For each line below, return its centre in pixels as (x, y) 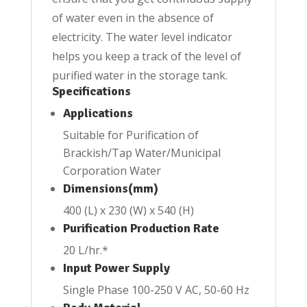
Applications (98, 113)
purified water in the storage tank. (139, 76)
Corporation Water (112, 171)
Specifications (91, 91)
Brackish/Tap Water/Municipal (142, 153)
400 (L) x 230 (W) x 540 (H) (128, 211)
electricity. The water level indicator (142, 37)
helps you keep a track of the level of (146, 57)
